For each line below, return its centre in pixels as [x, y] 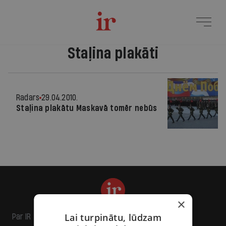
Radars [28, 98]
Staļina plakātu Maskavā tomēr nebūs [87, 108]
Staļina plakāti [113, 53]
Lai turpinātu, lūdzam [113, 217]
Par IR [22, 217]
